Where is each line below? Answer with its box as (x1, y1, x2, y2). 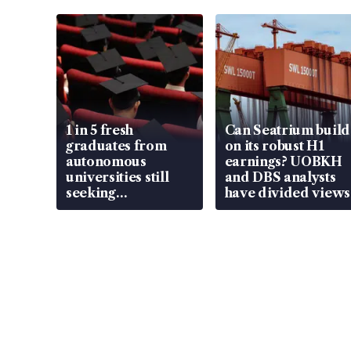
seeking (66, 185, 116, 201)
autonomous (66, 154, 147, 170)
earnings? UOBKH (224, 154, 342, 170)
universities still (66, 169, 169, 186)
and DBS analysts (224, 169, 336, 186)
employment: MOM (66, 201, 192, 217)
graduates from (66, 138, 167, 154)
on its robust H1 (224, 138, 324, 154)
